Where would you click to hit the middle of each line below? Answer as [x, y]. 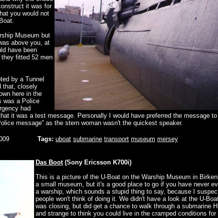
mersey [168, 139]
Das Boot [49, 163]
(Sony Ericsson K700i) [97, 163]
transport [117, 139]
